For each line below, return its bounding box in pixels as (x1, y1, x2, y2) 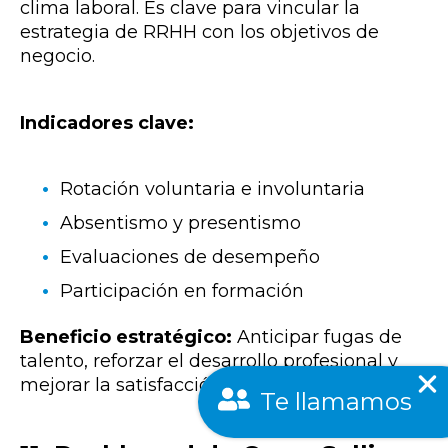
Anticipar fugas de (232, 326, 402, 349)
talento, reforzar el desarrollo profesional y (20, 350, 398, 373)
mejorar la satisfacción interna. (20, 374, 295, 397)
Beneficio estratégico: (20, 326, 232, 349)
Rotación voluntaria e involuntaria (60, 178, 365, 201)
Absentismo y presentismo (60, 212, 301, 235)
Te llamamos (260, 396, 412, 426)
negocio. (20, 45, 95, 68)
